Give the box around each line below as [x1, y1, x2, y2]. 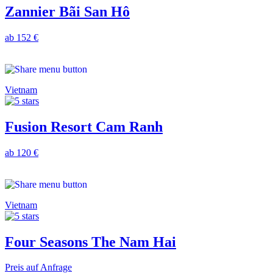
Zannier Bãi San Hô [5, 3, 130, 19]
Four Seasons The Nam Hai [5, 233, 176, 250]
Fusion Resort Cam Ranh [5, 118, 163, 135]
